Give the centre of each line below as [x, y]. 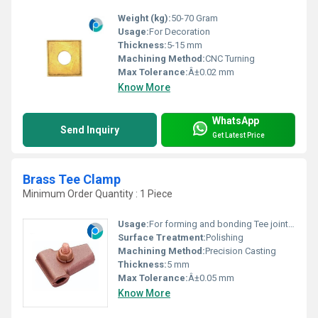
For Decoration [180, 31]
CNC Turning [230, 58]
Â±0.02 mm [211, 72]
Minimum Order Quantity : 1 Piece [98, 193]
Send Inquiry [90, 130]
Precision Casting [241, 251]
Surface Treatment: [162, 237]
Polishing [225, 237]
